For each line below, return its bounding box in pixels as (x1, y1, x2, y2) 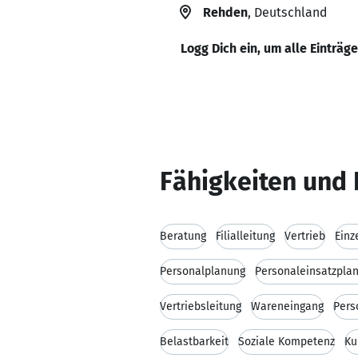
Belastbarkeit (160, 335, 229, 348)
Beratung (160, 229, 206, 243)
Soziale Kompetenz (238, 335, 335, 348)
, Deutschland (248, 5, 327, 20)
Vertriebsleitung (160, 300, 241, 313)
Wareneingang (251, 300, 324, 313)
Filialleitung (216, 229, 275, 243)
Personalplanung (160, 265, 245, 278)
